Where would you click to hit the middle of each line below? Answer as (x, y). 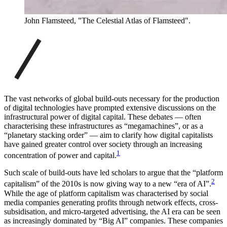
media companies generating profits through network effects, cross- (111, 202)
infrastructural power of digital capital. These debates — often (103, 117)
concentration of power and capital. (60, 156)
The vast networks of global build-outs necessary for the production (112, 99)
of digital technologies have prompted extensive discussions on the (110, 108)
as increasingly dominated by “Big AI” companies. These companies (113, 220)
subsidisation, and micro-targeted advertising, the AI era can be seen (112, 211)
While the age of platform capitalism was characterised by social (106, 193)
